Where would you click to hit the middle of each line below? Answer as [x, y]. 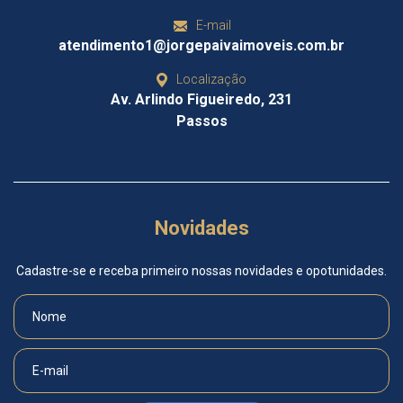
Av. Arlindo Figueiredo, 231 [201, 99]
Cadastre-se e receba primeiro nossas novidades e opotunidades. [201, 271]
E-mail [213, 25]
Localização [211, 79]
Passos [201, 121]
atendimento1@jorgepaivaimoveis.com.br [201, 45]
